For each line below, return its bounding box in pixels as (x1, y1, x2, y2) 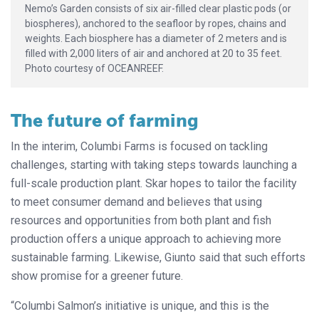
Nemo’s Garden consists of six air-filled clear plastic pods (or (25, 2, 291, 14)
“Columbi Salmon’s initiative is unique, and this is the (11, 298, 269, 313)
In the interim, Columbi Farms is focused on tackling (11, 139, 268, 153)
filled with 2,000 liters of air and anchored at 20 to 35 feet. (25, 47, 282, 59)
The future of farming (11, 109, 199, 132)
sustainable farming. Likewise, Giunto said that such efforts (11, 250, 305, 264)
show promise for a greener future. (11, 268, 183, 283)
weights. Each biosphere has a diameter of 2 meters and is (25, 32, 287, 44)
